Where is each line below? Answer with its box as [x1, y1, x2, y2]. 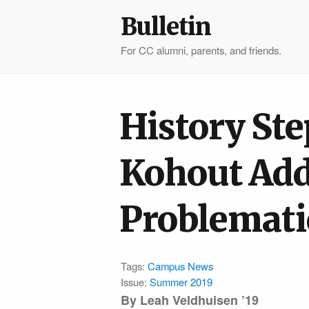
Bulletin [121, 12, 211, 41]
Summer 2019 [150, 275, 212, 290]
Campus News [148, 259, 213, 274]
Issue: [121, 275, 150, 290]
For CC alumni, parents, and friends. [121, 43, 281, 58]
